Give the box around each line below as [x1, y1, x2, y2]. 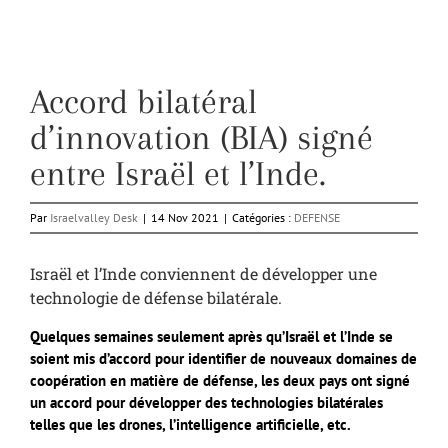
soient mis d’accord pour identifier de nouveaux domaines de [30, 349, 417, 369]
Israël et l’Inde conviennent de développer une [30, 263, 377, 285]
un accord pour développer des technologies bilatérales [30, 393, 383, 413]
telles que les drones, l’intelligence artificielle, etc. [30, 415, 351, 435]
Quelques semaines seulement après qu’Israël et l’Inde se [30, 327, 393, 347]
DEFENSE [294, 210, 340, 226]
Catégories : [232, 210, 294, 226]
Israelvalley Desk [50, 210, 138, 226]
